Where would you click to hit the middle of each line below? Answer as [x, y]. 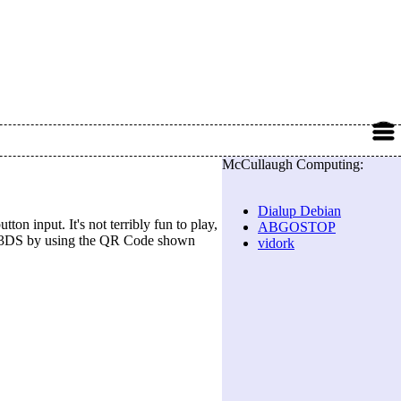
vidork [276, 243]
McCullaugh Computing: [293, 164]
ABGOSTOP [297, 227]
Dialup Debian [299, 211]
